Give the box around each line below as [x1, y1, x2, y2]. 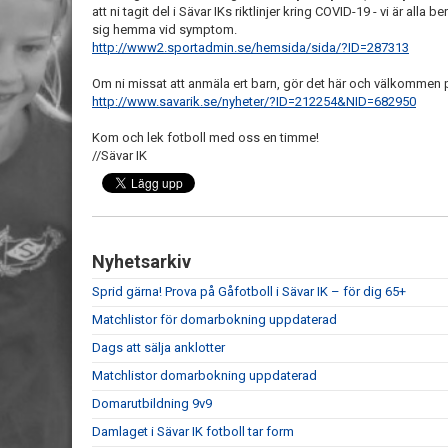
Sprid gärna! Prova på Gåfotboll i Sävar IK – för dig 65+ [92, 284, 406, 299]
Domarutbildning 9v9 [92, 396, 212, 411]
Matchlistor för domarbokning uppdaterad [92, 312, 337, 327]
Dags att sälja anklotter [92, 340, 225, 355]
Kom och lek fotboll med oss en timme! [92, 130, 319, 145]
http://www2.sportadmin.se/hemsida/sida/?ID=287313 [92, 40, 409, 55]
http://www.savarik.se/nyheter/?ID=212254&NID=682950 [92, 94, 416, 109]
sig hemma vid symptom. [92, 22, 237, 37]
